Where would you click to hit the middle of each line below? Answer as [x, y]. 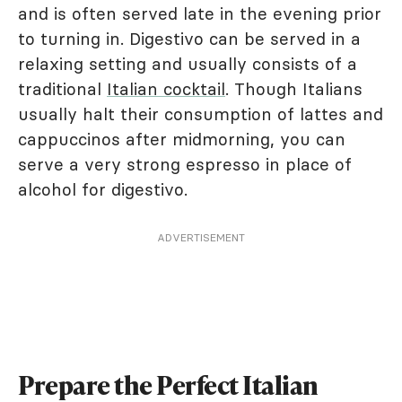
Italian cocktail [166, 88]
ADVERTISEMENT [201, 237]
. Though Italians [294, 88]
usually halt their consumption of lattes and [201, 114]
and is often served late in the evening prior [200, 13]
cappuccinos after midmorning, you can [182, 139]
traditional [62, 88]
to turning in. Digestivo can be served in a [189, 38]
